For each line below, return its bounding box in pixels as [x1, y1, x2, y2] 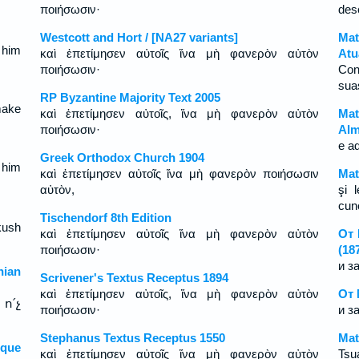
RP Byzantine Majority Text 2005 [39, 91, 220, 104]
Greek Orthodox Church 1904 [39, 151, 204, 164]
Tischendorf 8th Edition [39, 211, 171, 224]
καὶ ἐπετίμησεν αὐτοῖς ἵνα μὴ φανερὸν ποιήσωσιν [39, 167, 320, 180]
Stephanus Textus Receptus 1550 [39, 331, 225, 345]
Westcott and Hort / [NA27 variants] [39, 30, 238, 44]
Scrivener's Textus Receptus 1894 [39, 271, 228, 284]
